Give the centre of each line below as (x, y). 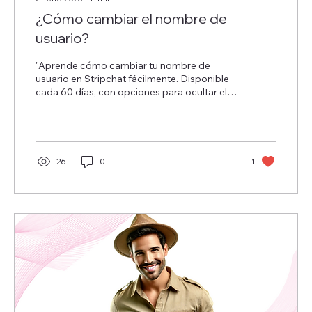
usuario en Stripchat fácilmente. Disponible (132, 78)
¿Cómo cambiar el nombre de (131, 18)
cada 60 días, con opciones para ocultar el (131, 92)
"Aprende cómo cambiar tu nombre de (123, 65)
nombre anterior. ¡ (75, 105)
